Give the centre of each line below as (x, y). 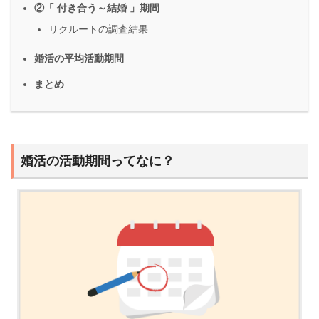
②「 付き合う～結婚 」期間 (97, 8)
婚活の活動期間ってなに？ (98, 160)
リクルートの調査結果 (98, 30)
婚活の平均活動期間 (79, 59)
